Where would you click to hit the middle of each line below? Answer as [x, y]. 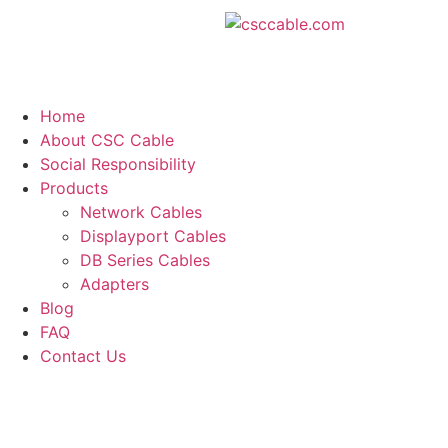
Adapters [114, 284]
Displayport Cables [153, 236]
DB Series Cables [145, 260]
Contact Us [83, 356]
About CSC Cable [107, 140]
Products [74, 188]
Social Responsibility [118, 164]
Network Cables [141, 212]
